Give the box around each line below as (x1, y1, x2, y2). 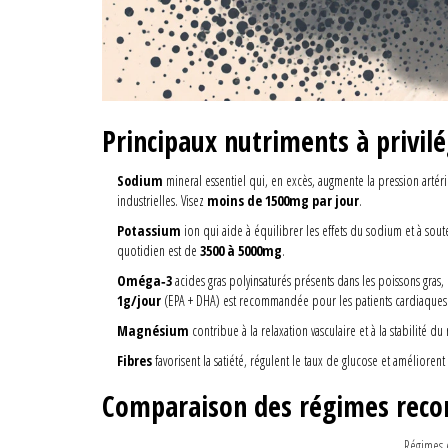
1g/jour (117, 291, 161, 311)
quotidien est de (117, 241, 200, 261)
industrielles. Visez (117, 191, 207, 211)
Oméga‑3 (117, 271, 172, 291)
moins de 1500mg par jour (207, 191, 359, 211)
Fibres (117, 351, 152, 371)
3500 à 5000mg (200, 241, 282, 261)
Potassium (117, 221, 181, 241)
